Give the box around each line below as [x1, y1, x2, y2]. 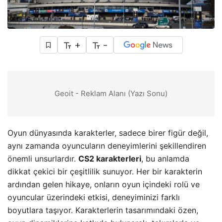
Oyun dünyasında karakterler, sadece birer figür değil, [7, 128, 208, 138]
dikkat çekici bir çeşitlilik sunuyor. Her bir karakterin [7, 166, 202, 177]
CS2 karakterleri [78, 154, 141, 164]
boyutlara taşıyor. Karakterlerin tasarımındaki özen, [7, 205, 198, 216]
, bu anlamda [141, 154, 189, 164]
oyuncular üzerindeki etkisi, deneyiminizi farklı [7, 192, 180, 203]
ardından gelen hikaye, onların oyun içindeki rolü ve [7, 179, 200, 190]
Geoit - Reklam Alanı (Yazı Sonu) [55, 89, 167, 99]
